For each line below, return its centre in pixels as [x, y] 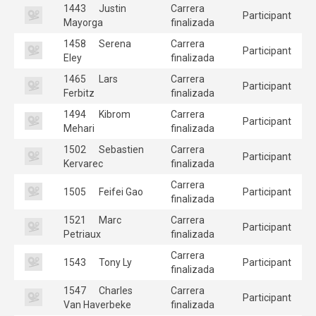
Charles [115, 290]
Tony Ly [114, 262]
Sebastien [120, 149]
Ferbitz [79, 93]
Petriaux [82, 234]
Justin [111, 8]
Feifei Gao [120, 192]
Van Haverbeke [97, 304]
